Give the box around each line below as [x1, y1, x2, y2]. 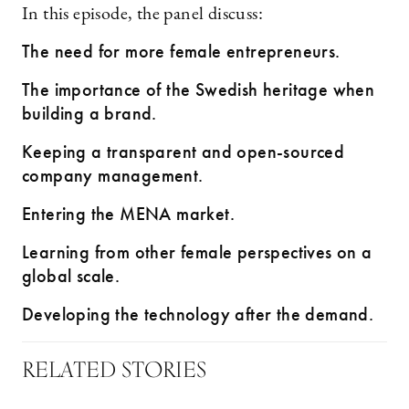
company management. [22, 163, 204, 187]
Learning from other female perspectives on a [22, 240, 372, 264]
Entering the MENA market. [22, 202, 240, 225]
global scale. [22, 264, 125, 288]
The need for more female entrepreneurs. [22, 39, 345, 63]
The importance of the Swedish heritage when [22, 78, 375, 101]
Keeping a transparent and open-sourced [22, 140, 345, 163]
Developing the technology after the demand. [22, 302, 379, 326]
